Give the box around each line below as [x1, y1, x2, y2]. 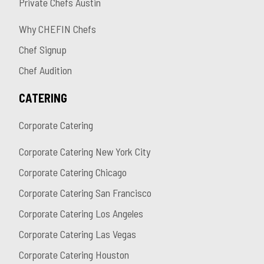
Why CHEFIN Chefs [19, 22, 96, 36]
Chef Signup [19, 43, 67, 57]
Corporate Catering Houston [19, 248, 129, 262]
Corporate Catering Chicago [19, 166, 127, 179]
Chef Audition [19, 64, 72, 77]
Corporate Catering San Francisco [19, 186, 151, 200]
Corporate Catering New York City [19, 145, 150, 159]
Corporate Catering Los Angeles [19, 207, 143, 220]
